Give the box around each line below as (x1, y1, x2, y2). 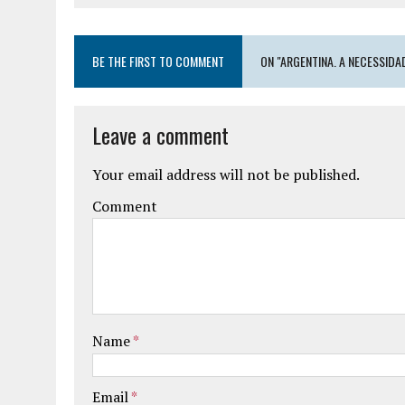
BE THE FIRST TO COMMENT (92, 52, 224, 71)
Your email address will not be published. (92, 165, 360, 185)
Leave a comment (92, 118, 229, 152)
